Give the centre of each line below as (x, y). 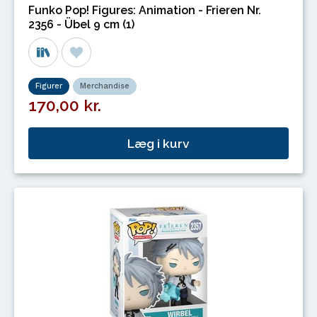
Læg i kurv (158, 144)
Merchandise (105, 86)
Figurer (49, 86)
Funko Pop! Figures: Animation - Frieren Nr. (145, 10)
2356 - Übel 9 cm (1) (81, 24)
